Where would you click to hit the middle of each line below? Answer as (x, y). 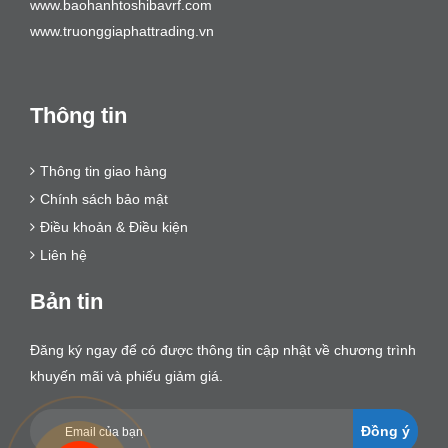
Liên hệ (63, 255)
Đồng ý (385, 431)
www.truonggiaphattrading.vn (122, 31)
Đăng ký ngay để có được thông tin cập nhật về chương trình (223, 350)
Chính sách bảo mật (104, 199)
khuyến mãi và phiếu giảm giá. (126, 376)
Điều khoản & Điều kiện (114, 227)
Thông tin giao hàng (103, 171)
